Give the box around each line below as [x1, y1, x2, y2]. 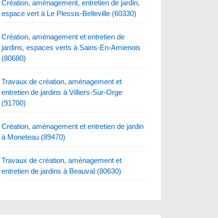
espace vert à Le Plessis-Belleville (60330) [1, 9, 137, 18]
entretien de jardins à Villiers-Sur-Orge [1, 88, 123, 96]
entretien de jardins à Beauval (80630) [1, 166, 122, 175]
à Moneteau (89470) [1, 132, 66, 141]
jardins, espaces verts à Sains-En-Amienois [1, 43, 141, 52]
